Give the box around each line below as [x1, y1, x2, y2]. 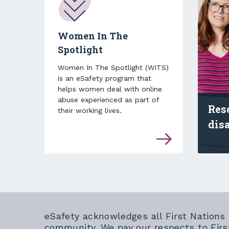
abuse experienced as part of [58, 96, 159, 104]
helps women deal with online [58, 85, 162, 94]
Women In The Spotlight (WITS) [58, 63, 169, 72]
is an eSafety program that [58, 74, 151, 83]
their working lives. [58, 106, 122, 115]
